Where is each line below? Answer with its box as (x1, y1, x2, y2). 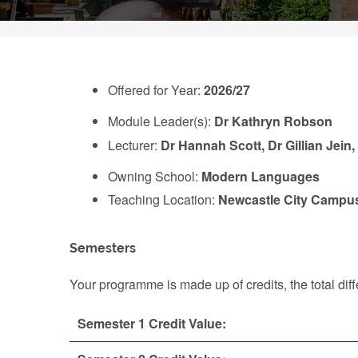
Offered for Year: (108, 81, 204, 99)
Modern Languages (201, 166, 320, 185)
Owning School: (108, 166, 201, 185)
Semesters (70, 241, 136, 256)
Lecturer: (108, 135, 161, 154)
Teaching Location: (108, 190, 218, 209)
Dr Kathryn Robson (214, 112, 332, 130)
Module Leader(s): (108, 112, 214, 130)
